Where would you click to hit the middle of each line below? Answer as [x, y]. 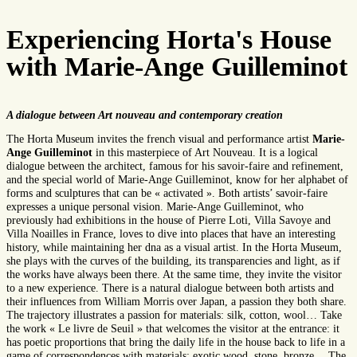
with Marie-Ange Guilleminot [177, 67]
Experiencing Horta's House [169, 40]
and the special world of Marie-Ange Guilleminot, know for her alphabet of [177, 180]
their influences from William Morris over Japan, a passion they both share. [177, 302]
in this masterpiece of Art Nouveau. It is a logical [205, 153]
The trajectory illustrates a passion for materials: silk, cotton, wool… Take [174, 316]
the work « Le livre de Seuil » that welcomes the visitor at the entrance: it [173, 329]
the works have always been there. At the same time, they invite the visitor [174, 275]
